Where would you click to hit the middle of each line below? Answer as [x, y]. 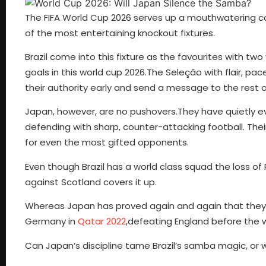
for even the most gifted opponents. [107, 142]
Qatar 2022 [102, 221]
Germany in [51, 221]
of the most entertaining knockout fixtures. [120, 33]
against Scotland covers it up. [91, 182]
